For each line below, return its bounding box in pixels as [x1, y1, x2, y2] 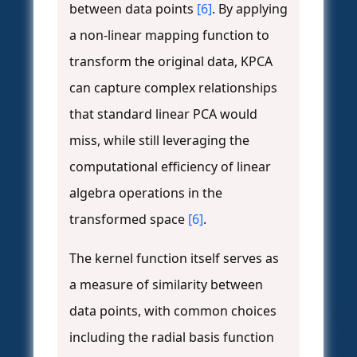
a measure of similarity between [69, 276, 263, 294]
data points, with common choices [69, 302, 277, 320]
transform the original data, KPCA [69, 53, 273, 71]
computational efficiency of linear [69, 158, 271, 176]
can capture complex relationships [69, 79, 277, 97]
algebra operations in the [69, 184, 222, 202]
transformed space [69, 210, 188, 229]
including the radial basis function [69, 328, 274, 347]
